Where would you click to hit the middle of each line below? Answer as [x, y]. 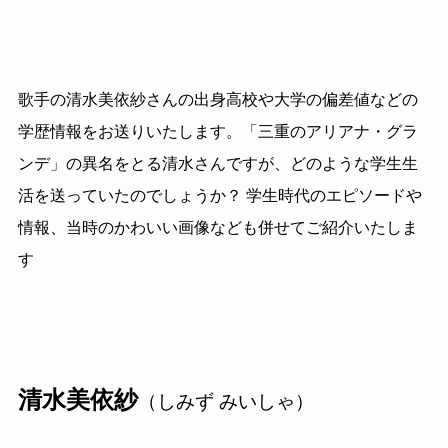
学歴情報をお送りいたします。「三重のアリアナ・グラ [217, 131]
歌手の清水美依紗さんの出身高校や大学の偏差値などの [217, 99]
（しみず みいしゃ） [225, 402]
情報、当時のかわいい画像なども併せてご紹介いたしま [217, 227]
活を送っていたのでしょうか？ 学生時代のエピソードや [219, 195]
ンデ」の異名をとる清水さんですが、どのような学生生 [217, 163]
